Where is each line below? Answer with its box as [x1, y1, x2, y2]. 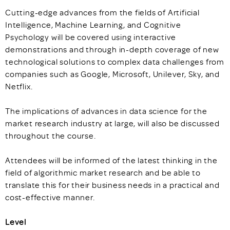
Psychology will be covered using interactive [5, 32, 177, 42]
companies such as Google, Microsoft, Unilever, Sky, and [5, 69, 220, 79]
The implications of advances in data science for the [5, 106, 207, 116]
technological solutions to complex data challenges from [5, 56, 224, 67]
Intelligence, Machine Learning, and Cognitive [5, 20, 181, 30]
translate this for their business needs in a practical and [5, 180, 220, 190]
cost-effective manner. [5, 192, 95, 202]
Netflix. [5, 81, 33, 91]
